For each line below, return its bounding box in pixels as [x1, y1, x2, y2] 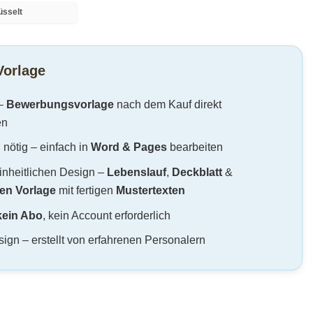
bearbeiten [166, 141, 223, 154]
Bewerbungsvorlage [6, 98, 114, 110]
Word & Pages [90, 141, 167, 154]
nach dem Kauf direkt [113, 98, 221, 110]
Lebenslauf [106, 166, 166, 179]
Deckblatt [171, 166, 222, 179]
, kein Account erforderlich [42, 209, 170, 221]
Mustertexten [115, 184, 185, 197]
